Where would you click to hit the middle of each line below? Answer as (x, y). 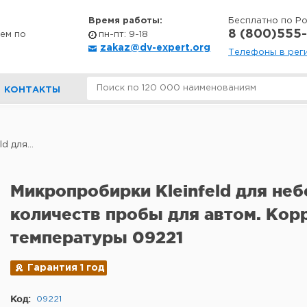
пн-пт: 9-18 (123, 35)
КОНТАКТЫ (32, 90)
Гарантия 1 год (66, 268)
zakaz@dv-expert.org (155, 48)
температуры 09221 (97, 237)
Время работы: (125, 21)
